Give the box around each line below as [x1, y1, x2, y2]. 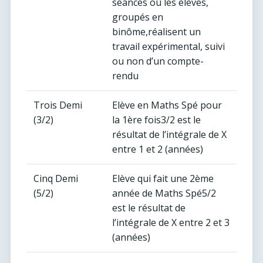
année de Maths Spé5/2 [112, 187, 216, 200]
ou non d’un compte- [112, 55, 204, 68]
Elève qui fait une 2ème [112, 172, 214, 185]
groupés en [112, 11, 163, 23]
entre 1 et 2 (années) [112, 143, 203, 156]
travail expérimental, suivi [112, 40, 225, 53]
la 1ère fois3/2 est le [112, 113, 201, 126]
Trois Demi [33, 99, 82, 112]
